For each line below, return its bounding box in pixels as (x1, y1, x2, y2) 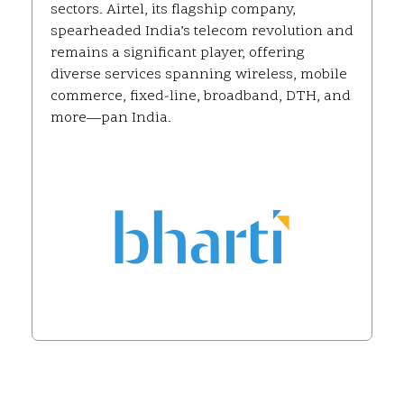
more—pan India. (50, 108, 171, 129)
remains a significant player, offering (50, 43, 305, 64)
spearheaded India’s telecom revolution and (50, 22, 353, 42)
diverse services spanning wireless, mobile (50, 65, 347, 86)
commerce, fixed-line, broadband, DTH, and (50, 87, 351, 107)
